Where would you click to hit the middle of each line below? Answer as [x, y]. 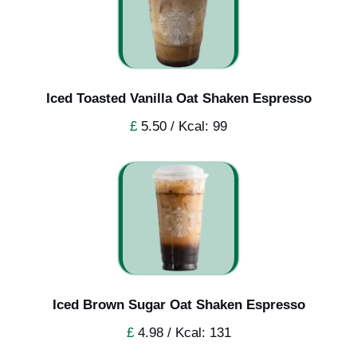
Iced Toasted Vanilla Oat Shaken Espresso [178, 98]
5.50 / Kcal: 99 [182, 126]
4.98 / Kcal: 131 [182, 332]
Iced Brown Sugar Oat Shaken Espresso [178, 304]
